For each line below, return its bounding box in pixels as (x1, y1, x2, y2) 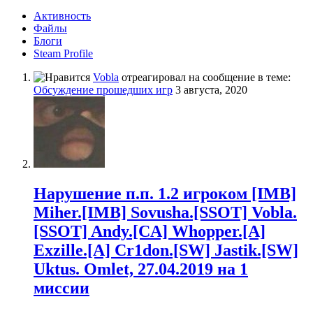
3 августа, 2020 (175, 84, 247, 96)
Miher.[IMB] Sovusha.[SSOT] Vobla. (34, 203, 297, 222)
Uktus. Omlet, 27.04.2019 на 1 (34, 260, 248, 279)
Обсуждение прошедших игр (34, 84, 173, 96)
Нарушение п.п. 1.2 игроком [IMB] (34, 184, 296, 203)
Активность (34, 10, 91, 22)
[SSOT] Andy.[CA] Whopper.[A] (34, 222, 265, 241)
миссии (34, 279, 89, 298)
